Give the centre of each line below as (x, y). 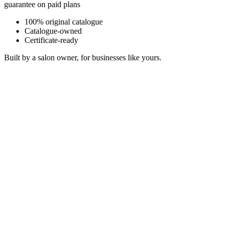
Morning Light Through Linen (58, 191)
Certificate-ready (51, 40)
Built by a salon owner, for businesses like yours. (83, 57)
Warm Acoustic (29, 211)
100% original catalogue (64, 21)
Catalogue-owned (53, 31)
